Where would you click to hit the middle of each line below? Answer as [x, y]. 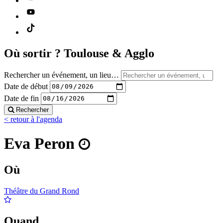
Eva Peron [41, 143]
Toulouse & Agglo [109, 53]
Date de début [26, 86]
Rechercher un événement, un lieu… [61, 75]
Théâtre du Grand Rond [42, 191]
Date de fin [21, 98]
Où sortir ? [34, 53]
